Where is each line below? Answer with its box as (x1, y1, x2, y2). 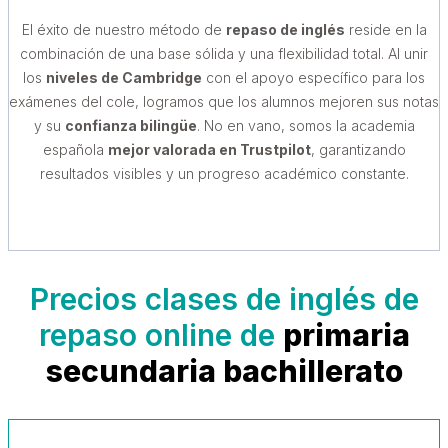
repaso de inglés (225, 20, 345, 38)
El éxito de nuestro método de (21, 20, 226, 38)
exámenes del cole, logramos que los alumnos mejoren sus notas (9, 92, 439, 110)
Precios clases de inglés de (29, 281, 419, 318)
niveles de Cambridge (46, 68, 202, 86)
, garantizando (310, 140, 406, 158)
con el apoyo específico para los (202, 68, 425, 86)
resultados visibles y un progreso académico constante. (39, 164, 409, 182)
